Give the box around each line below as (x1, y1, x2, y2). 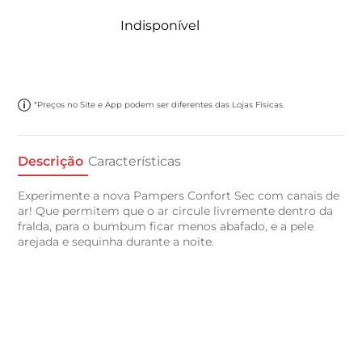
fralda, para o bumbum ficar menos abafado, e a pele (18, 219, 314, 234)
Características (88, 154, 182, 169)
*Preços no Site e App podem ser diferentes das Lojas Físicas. (34, 99, 285, 110)
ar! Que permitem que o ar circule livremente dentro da (18, 204, 334, 219)
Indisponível (120, 18, 200, 33)
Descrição (18, 154, 84, 169)
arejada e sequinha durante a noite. (18, 234, 215, 250)
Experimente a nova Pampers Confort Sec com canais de (18, 188, 340, 204)
